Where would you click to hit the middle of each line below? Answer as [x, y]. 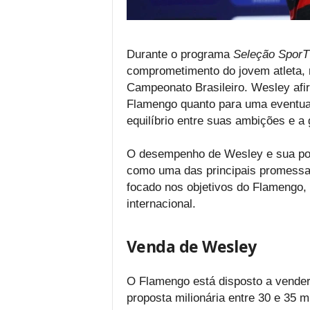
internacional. [161, 204]
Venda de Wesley [191, 247]
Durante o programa [180, 55]
